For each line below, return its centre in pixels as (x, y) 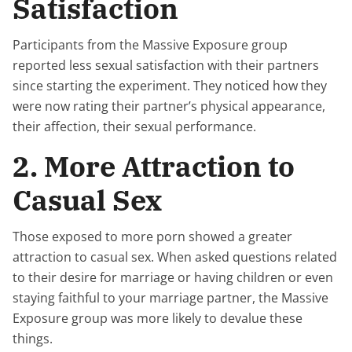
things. (33, 339)
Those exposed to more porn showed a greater (152, 236)
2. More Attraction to (154, 166)
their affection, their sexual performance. (134, 126)
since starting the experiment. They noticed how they (170, 86)
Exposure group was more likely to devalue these (158, 318)
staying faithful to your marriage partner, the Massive (170, 298)
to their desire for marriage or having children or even (173, 277)
